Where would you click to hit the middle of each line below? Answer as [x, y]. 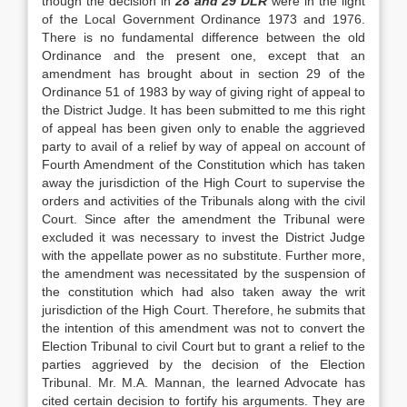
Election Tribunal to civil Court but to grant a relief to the [203, 346]
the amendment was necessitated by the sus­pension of [203, 273]
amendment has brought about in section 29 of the [203, 74]
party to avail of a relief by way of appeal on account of [203, 146]
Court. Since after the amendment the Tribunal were [203, 219]
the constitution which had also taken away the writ [203, 292]
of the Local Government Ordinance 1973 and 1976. [203, 19]
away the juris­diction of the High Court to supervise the [203, 183]
